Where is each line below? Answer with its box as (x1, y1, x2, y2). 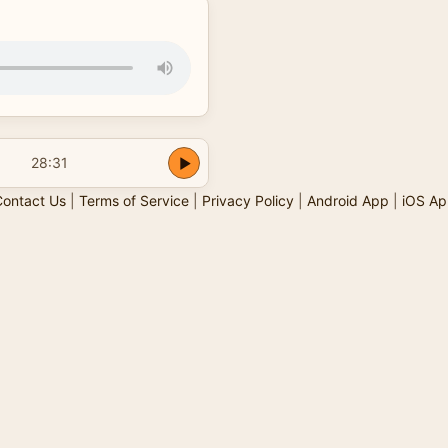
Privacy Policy (201, 191, 294, 209)
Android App (306, 191, 389, 209)
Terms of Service (78, 191, 189, 209)
